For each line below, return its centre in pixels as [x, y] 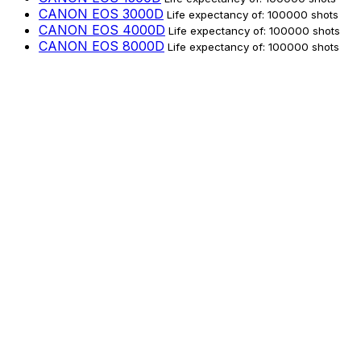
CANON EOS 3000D [101, 13]
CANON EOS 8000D [102, 46]
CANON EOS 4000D [102, 29]
